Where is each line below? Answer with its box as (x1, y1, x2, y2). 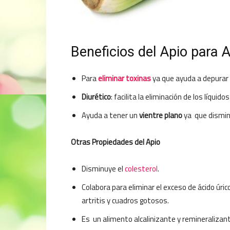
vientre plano (139, 109, 182, 121)
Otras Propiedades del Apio (71, 136, 160, 148)
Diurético (82, 91, 111, 103)
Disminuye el (82, 163, 125, 175)
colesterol (125, 163, 158, 175)
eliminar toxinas (98, 72, 151, 84)
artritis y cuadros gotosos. (82, 195, 169, 206)
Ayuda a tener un (82, 109, 139, 121)
